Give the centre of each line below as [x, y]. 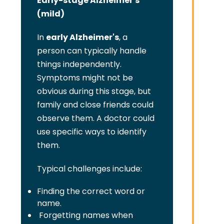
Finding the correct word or [91, 191]
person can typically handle [91, 51]
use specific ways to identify [91, 132]
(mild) [50, 14]
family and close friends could [95, 105]
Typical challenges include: [89, 169]
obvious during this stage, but [94, 91]
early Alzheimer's [82, 37]
